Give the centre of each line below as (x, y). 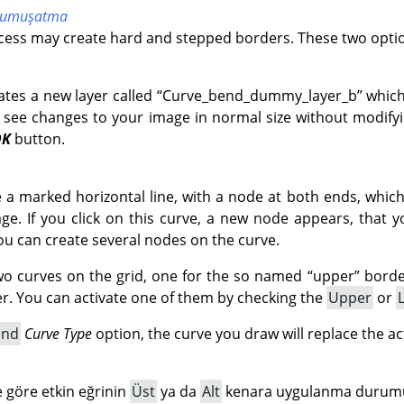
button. (38, 138)
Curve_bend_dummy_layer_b (259, 95)
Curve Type (58, 333)
